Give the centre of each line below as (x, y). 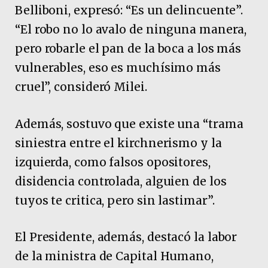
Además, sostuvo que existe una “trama (129, 124)
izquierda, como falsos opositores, (113, 162)
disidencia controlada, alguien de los (121, 181)
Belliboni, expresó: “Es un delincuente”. (129, 10)
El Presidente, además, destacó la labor (126, 237)
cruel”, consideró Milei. (81, 87)
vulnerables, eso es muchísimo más (118, 68)
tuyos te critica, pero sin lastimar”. (115, 200)
